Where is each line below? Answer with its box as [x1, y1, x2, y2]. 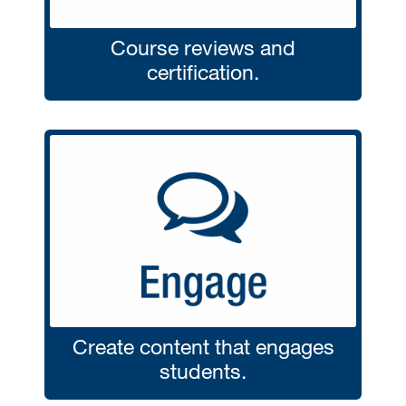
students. [159, 358, 246, 384]
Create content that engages [72, 333, 334, 360]
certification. [147, 58, 259, 84]
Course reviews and [111, 34, 295, 60]
